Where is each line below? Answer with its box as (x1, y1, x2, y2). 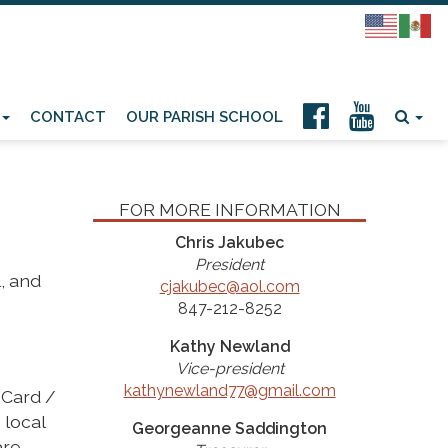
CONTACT (30, 108, 106, 126)
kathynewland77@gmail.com (123, 381, 336, 400)
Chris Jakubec (175, 233, 285, 252)
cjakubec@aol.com (159, 277, 300, 296)
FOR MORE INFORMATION (118, 199, 341, 220)
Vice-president (175, 359, 284, 378)
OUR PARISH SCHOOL (126, 108, 283, 126)
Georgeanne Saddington (132, 419, 328, 438)
